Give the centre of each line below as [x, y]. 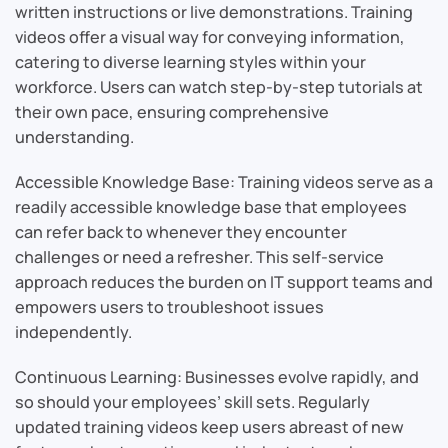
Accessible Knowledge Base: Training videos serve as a [224, 182]
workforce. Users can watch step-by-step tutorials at [219, 87]
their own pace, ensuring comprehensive [172, 112]
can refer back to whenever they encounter [181, 232]
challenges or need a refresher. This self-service [199, 257]
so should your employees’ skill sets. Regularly [192, 402]
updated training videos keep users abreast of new [209, 427]
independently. [73, 332]
